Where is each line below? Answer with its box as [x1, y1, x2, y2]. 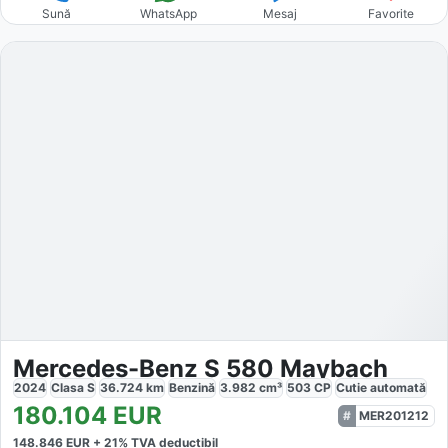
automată [370, 379, 426, 395]
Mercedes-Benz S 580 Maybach [13, 353, 388, 383]
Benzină [169, 379, 215, 395]
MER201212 [359, 407, 429, 423]
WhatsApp [139, 6, 197, 22]
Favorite [368, 6, 415, 22]
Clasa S [51, 379, 95, 395]
